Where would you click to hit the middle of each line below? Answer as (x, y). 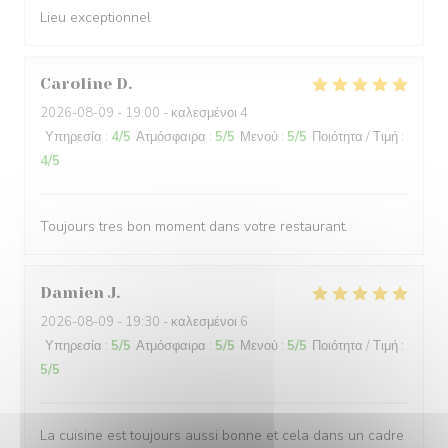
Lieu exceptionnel (95, 17)
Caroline (76, 83)
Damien (72, 292)
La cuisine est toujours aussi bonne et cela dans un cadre (222, 435)
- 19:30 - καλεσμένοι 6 (181, 322)
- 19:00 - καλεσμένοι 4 (181, 113)
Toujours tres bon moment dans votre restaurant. (194, 226)
